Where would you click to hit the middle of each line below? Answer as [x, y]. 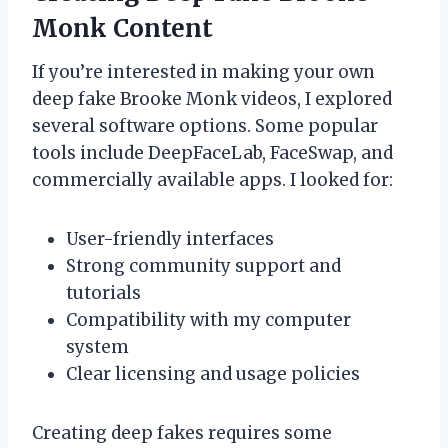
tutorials [103, 292]
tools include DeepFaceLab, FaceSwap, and [212, 152]
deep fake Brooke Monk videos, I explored [212, 98]
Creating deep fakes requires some [182, 432]
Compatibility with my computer [208, 319]
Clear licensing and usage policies [213, 373]
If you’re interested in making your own [203, 71]
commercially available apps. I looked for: [212, 179]
